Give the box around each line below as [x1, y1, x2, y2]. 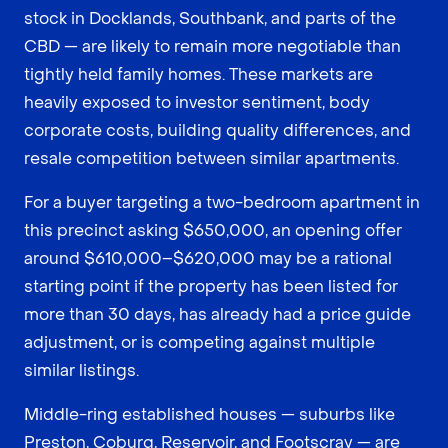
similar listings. [24, 359, 139, 381]
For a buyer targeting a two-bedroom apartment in [24, 191, 420, 213]
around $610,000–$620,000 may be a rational [24, 247, 392, 269]
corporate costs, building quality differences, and [24, 119, 411, 141]
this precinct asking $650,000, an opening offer [24, 219, 402, 241]
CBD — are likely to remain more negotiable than [24, 35, 401, 57]
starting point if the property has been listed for [24, 275, 398, 297]
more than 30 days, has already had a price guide [24, 303, 411, 325]
